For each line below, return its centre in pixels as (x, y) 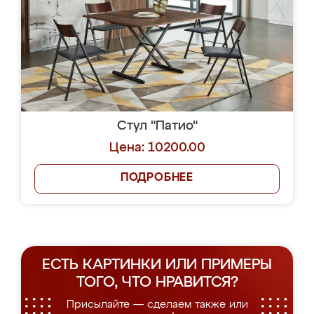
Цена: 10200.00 (157, 148)
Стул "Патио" (157, 126)
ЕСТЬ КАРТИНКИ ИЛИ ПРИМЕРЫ (157, 265)
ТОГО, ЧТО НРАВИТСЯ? (157, 283)
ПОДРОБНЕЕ (157, 178)
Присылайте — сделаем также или (157, 305)
